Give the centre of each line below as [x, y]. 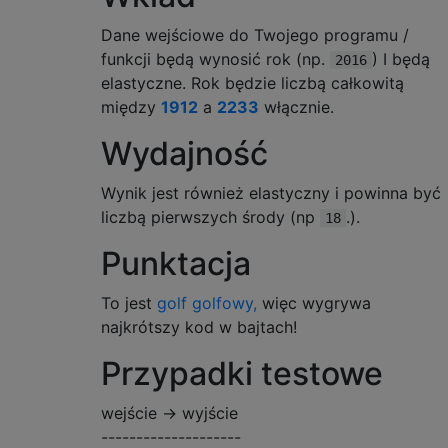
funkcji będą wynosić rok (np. [215, 59]
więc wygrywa [314, 303]
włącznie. [296, 107]
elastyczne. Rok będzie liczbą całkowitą [252, 83]
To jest [129, 303]
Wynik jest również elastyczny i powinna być [271, 193]
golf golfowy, [207, 303]
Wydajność [184, 153]
